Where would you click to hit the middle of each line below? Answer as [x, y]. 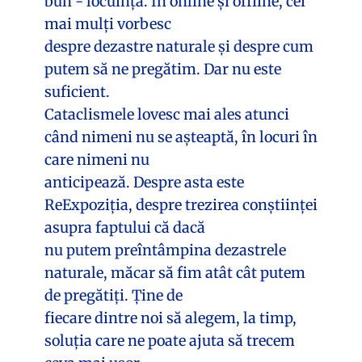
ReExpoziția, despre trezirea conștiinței [181, 204]
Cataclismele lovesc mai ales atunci [167, 114]
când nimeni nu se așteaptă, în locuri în [181, 137]
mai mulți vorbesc [108, 23]
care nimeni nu [97, 159]
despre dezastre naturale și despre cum [179, 46]
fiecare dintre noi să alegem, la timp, [170, 318]
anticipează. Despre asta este [144, 182]
